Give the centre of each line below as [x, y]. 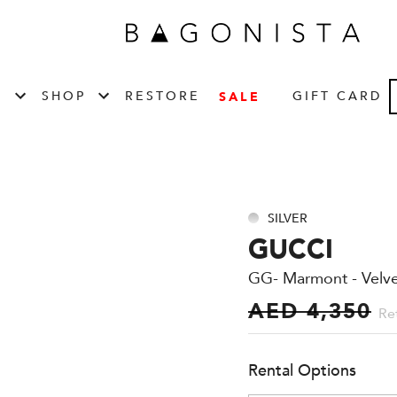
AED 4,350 [310, 311]
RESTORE [162, 96]
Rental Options [302, 371]
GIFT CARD [337, 96]
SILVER [288, 218]
